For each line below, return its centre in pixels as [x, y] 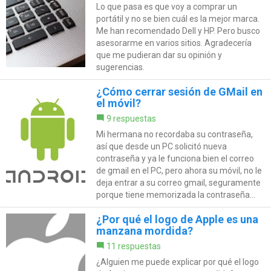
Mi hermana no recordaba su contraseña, [174, 135]
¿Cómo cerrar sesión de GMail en [179, 92]
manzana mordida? [144, 231]
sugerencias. [120, 67]
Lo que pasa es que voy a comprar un [166, 7]
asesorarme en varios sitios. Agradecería [174, 43]
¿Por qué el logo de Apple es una [177, 220]
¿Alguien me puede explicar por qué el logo [177, 262]
